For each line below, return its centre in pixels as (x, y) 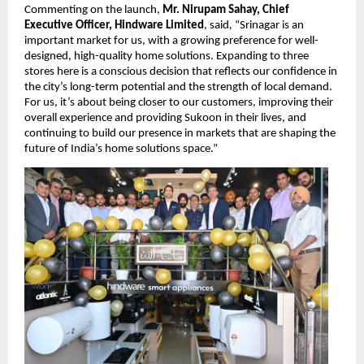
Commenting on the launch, (93, 10)
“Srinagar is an (269, 25)
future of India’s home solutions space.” (122, 149)
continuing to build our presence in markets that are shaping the (180, 133)
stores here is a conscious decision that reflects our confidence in (181, 71)
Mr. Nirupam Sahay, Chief (226, 10)
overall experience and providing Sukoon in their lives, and (165, 118)
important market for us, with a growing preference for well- (171, 41)
